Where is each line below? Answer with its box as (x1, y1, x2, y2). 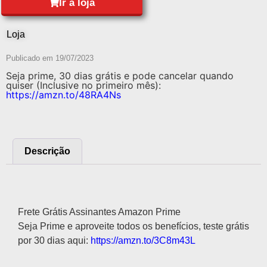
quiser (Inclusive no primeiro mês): (6, 79, 161, 92)
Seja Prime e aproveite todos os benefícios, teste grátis (18, 221, 249, 231)
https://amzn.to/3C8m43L (91, 235, 195, 246)
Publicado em (6, 54, 55, 63)
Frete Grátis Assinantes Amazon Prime (18, 206, 181, 217)
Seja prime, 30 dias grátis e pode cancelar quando (6, 70, 234, 82)
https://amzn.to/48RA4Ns (6, 89, 121, 101)
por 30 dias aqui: (18, 235, 91, 246)
